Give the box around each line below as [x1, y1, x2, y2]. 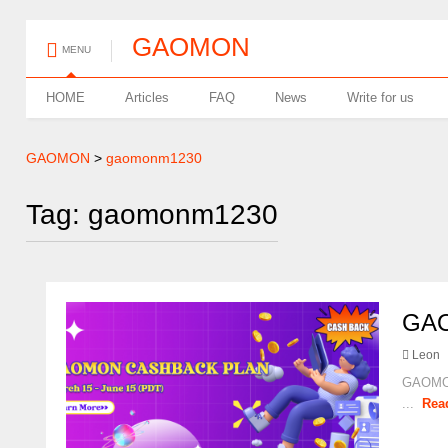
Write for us [347, 90, 415, 105]
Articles [125, 90, 170, 105]
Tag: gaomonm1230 [26, 199, 279, 230]
